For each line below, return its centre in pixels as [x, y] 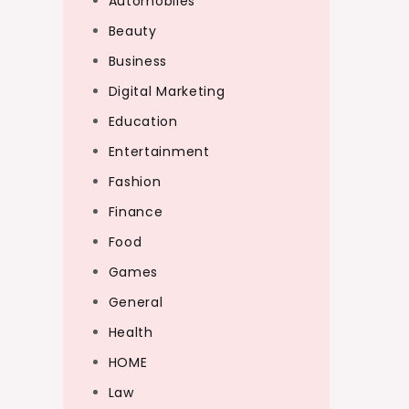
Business [138, 61]
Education [143, 121]
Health [131, 332]
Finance [136, 212]
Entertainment [159, 152]
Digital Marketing [167, 91]
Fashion [135, 182]
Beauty [132, 31]
